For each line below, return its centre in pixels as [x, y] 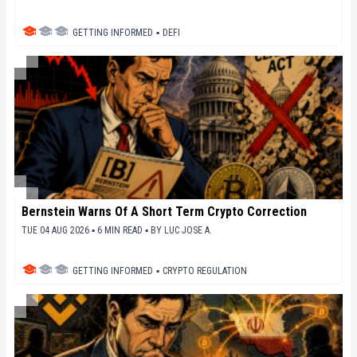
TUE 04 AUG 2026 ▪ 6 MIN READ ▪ [86, 231]
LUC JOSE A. [188, 231]
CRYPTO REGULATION [205, 271]
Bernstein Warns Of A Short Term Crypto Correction [164, 212]
